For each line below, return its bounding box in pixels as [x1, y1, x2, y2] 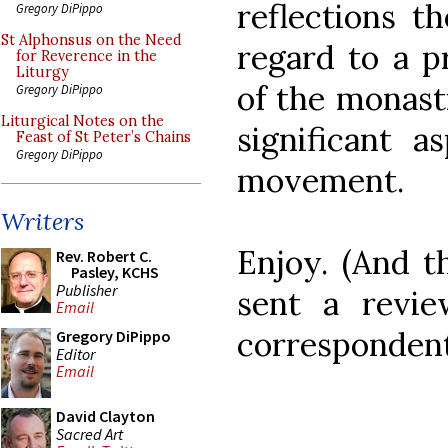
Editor [56, 343, 95, 364]
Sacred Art [56, 423, 123, 444]
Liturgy [16, 63, 69, 81]
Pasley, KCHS [71, 262, 159, 282]
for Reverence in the [16, 47, 157, 65]
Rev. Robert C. [56, 246, 152, 266]
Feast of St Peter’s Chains [16, 128, 191, 146]
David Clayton [56, 406, 155, 426]
